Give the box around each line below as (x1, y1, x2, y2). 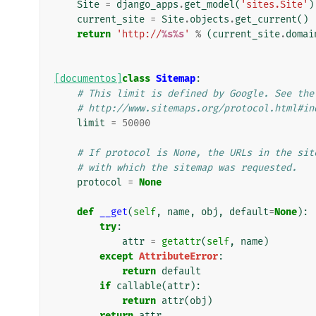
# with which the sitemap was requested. (77, 161, 297, 174)
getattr (162, 235, 201, 248)
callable (116, 279, 162, 292)
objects (190, 13, 229, 25)
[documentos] (54, 72, 122, 85)
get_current (235, 13, 297, 25)
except (99, 250, 133, 262)
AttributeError (139, 250, 218, 262)
